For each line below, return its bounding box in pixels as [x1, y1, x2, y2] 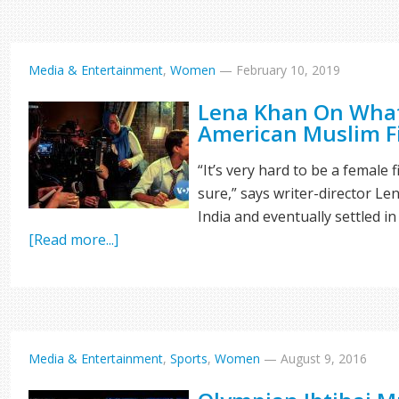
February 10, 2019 [236, 61, 341, 78]
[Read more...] [28, 230, 119, 249]
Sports [170, 350, 208, 367]
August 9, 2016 [281, 350, 368, 367]
